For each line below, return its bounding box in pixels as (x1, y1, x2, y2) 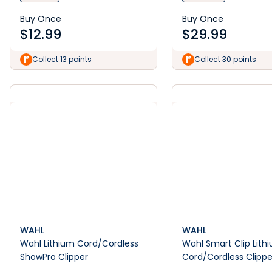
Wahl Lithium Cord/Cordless (20, 237, 138, 250)
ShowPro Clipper (20, 251, 88, 263)
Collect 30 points (194, 54, 257, 64)
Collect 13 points (32, 54, 92, 64)
